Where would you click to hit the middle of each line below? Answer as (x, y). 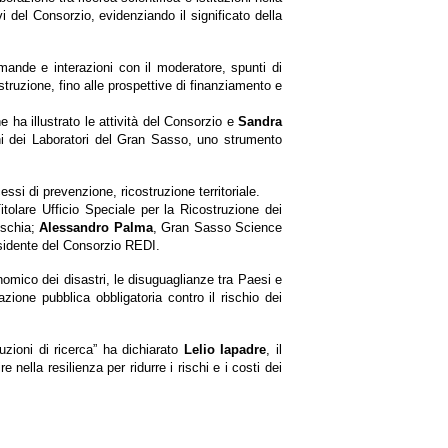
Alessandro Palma (96, 228)
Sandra (260, 122)
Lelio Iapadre (222, 350)
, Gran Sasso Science (217, 228)
